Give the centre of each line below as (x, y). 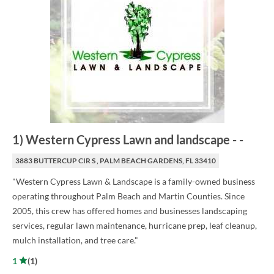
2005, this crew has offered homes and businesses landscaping (130, 211)
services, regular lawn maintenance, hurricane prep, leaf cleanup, (135, 226)
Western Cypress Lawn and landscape (128, 140)
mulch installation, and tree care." (75, 240)
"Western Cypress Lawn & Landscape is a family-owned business (134, 182)
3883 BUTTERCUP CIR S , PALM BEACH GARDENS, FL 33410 (116, 161)
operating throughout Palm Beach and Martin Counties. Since (128, 196)
